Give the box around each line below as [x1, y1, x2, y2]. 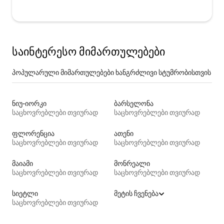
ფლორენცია [12, 128, 54, 138]
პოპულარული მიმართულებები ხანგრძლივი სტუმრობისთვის [12, 67, 211, 77]
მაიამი [12, 158, 33, 168]
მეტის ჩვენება [114, 188, 158, 198]
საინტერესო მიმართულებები [12, 44, 165, 59]
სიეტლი [12, 188, 38, 198]
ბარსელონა [114, 98, 153, 108]
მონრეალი [114, 158, 150, 168]
